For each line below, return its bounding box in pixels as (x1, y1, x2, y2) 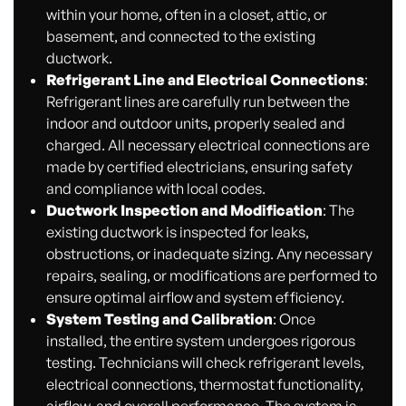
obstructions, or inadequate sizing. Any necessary (45, 244, 372, 263)
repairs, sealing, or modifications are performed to (45, 266, 377, 285)
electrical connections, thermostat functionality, (45, 374, 363, 393)
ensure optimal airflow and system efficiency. (45, 287, 344, 306)
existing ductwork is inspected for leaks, (45, 222, 309, 241)
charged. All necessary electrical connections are (45, 135, 370, 154)
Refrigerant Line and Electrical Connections (45, 70, 364, 89)
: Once (272, 309, 315, 328)
